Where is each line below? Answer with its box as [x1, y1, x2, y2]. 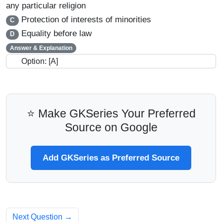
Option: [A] [21, 57, 58, 66]
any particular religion [6, 1, 86, 11]
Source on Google [64, 121, 158, 134]
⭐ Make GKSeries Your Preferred [26, 107, 196, 120]
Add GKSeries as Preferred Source [43, 153, 179, 163]
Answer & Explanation [9, 45, 72, 52]
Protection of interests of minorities [18, 15, 151, 25]
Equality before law [18, 29, 92, 39]
